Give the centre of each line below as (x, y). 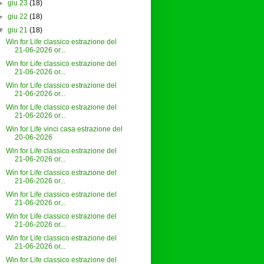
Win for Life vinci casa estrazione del (65, 129)
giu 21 (17, 30)
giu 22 (17, 17)
